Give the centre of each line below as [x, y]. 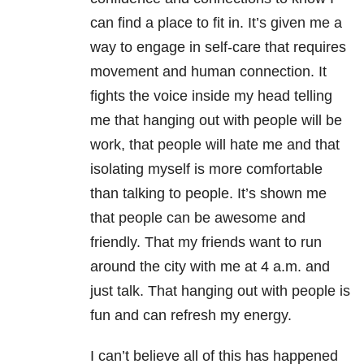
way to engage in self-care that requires [218, 48]
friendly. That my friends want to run [206, 243]
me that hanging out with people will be [216, 121]
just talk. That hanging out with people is [220, 291]
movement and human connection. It [208, 72]
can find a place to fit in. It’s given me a [216, 23]
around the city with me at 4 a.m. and [210, 267]
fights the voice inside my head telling [211, 96]
